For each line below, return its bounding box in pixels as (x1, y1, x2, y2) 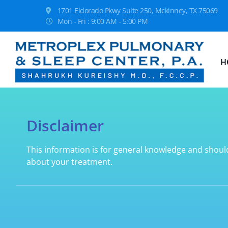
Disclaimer (26, 115, 104, 136)
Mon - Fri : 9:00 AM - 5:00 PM (57, 16, 148, 26)
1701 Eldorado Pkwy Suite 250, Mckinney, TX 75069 (57, 6, 218, 15)
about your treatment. (26, 156, 112, 167)
